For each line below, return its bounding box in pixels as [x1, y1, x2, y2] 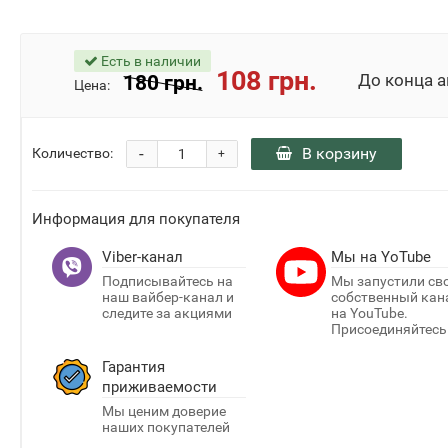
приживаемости [101, 400, 217, 418]
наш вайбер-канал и [101, 311, 234, 327]
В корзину [301, 166, 377, 185]
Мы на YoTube [330, 270, 431, 288]
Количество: [31, 166, 113, 183]
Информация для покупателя [31, 232, 240, 250]
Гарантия [101, 380, 165, 398]
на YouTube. [330, 327, 408, 343]
